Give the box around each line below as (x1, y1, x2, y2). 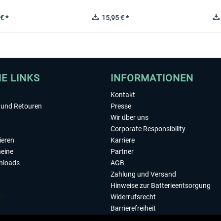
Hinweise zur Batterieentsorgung (110, 182, 211, 189)
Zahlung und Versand (110, 170, 176, 178)
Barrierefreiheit (110, 204, 156, 212)
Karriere (110, 136, 135, 144)
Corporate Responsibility (110, 125, 185, 133)
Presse (110, 102, 131, 110)
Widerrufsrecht (110, 193, 156, 201)
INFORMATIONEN (110, 72, 193, 84)
